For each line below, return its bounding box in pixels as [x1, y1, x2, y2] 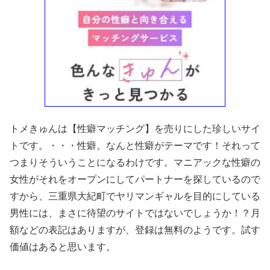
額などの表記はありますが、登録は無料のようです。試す [10, 224, 260, 235]
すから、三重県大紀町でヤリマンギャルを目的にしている [10, 190, 260, 201]
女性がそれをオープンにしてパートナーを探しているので [10, 174, 260, 184]
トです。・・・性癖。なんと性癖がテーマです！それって [10, 140, 260, 151]
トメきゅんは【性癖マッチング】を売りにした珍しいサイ [10, 123, 260, 134]
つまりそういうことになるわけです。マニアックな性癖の [10, 157, 260, 168]
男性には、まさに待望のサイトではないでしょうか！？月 [10, 207, 260, 218]
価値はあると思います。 [10, 241, 116, 252]
